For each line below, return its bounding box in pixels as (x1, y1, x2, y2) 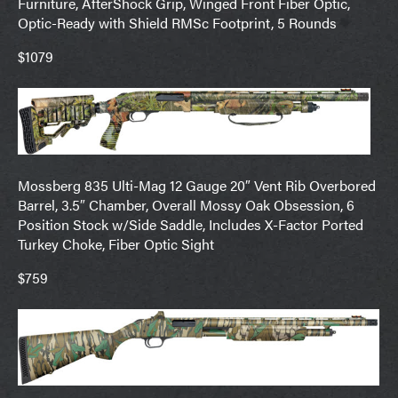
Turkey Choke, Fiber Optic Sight (18, 233, 214, 254)
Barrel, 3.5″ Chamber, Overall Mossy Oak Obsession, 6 (18, 194, 354, 215)
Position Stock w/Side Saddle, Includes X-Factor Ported (18, 213, 363, 235)
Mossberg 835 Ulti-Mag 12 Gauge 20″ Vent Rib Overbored (18, 174, 376, 195)
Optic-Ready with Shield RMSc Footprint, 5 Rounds (18, 12, 337, 33)
